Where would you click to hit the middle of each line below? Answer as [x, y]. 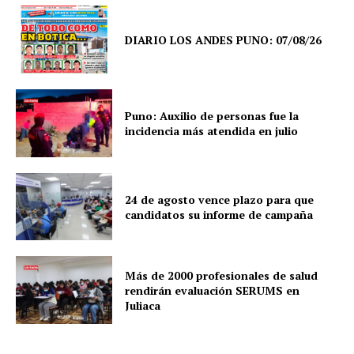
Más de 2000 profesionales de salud [222, 275]
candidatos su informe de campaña [219, 214]
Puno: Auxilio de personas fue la [212, 115]
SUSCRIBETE [177, 276]
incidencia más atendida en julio [212, 130]
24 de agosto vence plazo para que [220, 199]
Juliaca [143, 305]
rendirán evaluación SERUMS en [213, 290]
